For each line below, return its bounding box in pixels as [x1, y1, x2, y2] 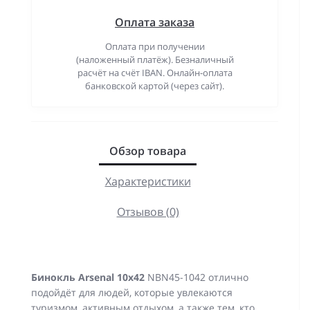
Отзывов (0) [116, 204, 179, 219]
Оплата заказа [115, 15, 194, 30]
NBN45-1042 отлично [145, 271, 248, 284]
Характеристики [104, 174, 191, 189]
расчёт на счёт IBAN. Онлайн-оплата [77, 66, 232, 79]
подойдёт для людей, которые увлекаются [31, 286, 232, 299]
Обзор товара [109, 143, 186, 158]
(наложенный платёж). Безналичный [75, 53, 234, 66]
